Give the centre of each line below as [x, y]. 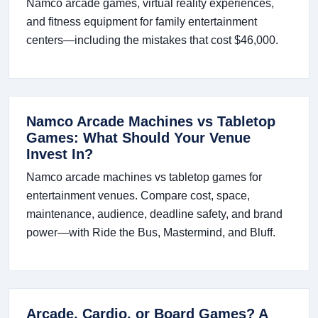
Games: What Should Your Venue [138, 138]
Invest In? [60, 154]
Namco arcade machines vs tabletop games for [144, 177]
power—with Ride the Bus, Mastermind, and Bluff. [151, 233]
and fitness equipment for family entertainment [142, 22]
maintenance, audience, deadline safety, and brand [154, 214]
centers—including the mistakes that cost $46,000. [152, 40]
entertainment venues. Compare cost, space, [138, 196]
